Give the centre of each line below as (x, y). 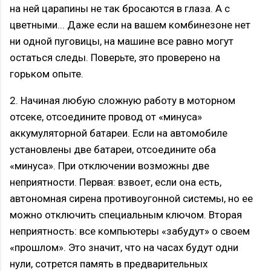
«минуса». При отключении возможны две (109, 166)
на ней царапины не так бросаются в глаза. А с (120, 9)
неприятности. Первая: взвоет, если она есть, (116, 182)
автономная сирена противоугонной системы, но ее (131, 199)
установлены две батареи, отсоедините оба (113, 150)
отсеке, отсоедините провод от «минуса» (106, 117)
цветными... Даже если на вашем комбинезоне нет (130, 25)
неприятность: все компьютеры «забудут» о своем (130, 231)
